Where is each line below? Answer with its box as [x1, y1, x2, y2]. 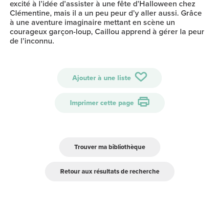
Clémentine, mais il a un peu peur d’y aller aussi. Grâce [10, 7, 202, 19]
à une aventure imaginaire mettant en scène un [10, 17, 175, 28]
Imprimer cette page [69, 98, 136, 108]
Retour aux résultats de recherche [60, 167, 159, 176]
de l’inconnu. [10, 35, 54, 46]
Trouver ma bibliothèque [74, 142, 145, 152]
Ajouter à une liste [72, 73, 133, 83]
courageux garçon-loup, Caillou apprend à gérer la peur [10, 26, 204, 37]
